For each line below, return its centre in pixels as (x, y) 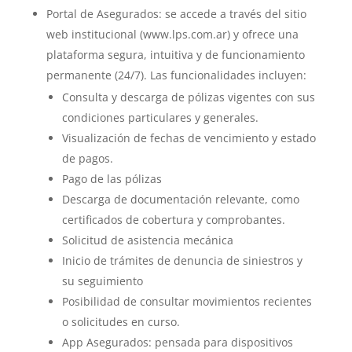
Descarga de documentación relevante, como (180, 199)
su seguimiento (102, 281)
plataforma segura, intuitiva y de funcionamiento (175, 55)
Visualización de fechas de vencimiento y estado (189, 138)
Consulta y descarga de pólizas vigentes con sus (188, 97)
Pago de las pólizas (112, 179)
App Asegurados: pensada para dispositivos (177, 342)
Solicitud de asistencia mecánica (147, 240)
